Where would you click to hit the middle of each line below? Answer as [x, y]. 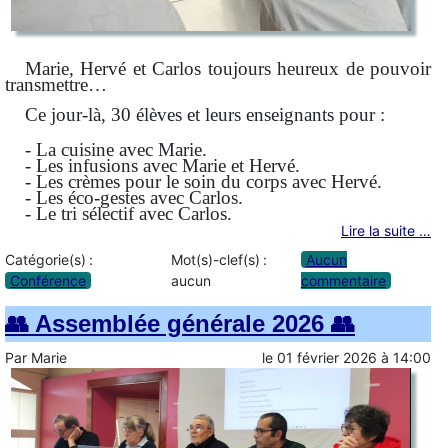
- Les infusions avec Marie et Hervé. [162, 166]
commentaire [343, 280]
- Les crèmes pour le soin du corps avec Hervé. [203, 182]
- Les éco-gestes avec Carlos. [134, 198]
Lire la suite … [386, 231]
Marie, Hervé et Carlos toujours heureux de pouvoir [228, 69]
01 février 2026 [327, 357]
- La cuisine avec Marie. [116, 150]
